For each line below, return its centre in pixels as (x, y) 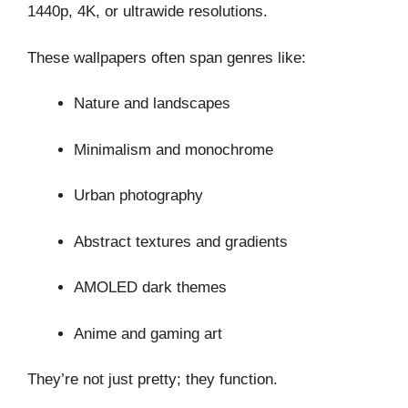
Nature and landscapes (152, 104)
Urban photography (138, 196)
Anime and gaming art (148, 333)
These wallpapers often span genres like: (167, 57)
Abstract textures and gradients (181, 241)
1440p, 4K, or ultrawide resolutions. (148, 12)
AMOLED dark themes (150, 288)
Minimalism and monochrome (173, 149)
